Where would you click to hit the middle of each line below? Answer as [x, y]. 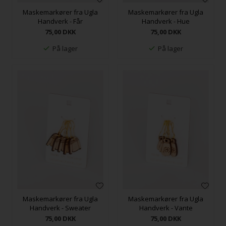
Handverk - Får [60, 21]
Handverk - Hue [166, 21]
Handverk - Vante [166, 208]
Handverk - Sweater [60, 208]
